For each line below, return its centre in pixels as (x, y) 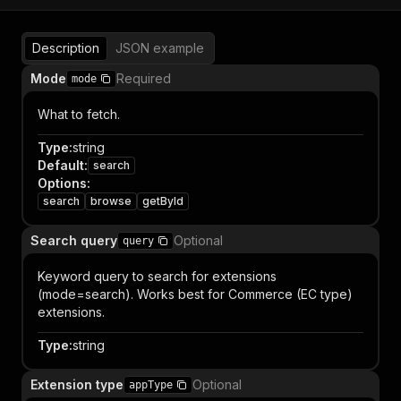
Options (62, 183)
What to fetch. (79, 114)
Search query (74, 240)
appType (151, 385)
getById (163, 201)
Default (61, 165)
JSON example (160, 48)
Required (144, 78)
